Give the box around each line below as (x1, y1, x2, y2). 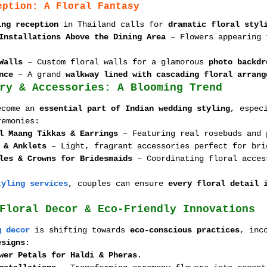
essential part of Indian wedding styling (39, 104, 230, 113)
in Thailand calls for (58, 20, 168, 29)
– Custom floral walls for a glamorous (23, 57, 209, 67)
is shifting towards (30, 225, 130, 235)
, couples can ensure (68, 179, 168, 188)
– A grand (13, 70, 66, 79)
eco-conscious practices (130, 225, 240, 235)
